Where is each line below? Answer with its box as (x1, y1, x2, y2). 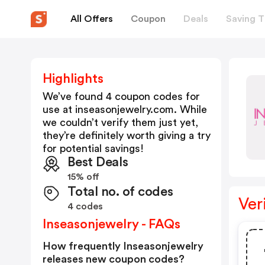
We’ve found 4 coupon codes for (43, 91, 200, 102)
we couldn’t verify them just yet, (43, 117, 198, 128)
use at (43, 104, 75, 115)
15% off (67, 172, 99, 182)
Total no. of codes (67, 185, 173, 198)
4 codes (67, 202, 103, 211)
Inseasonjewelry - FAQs (43, 218, 180, 231)
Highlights (43, 72, 104, 85)
